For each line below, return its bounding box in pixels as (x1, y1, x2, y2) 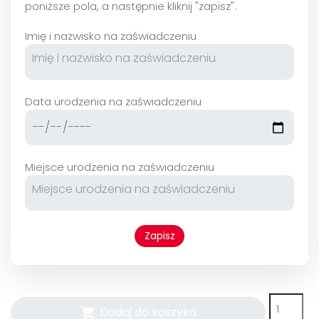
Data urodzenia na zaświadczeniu (25, 94, 202, 110)
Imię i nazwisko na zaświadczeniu (25, 28, 197, 44)
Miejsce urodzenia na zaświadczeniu (25, 159, 214, 175)
